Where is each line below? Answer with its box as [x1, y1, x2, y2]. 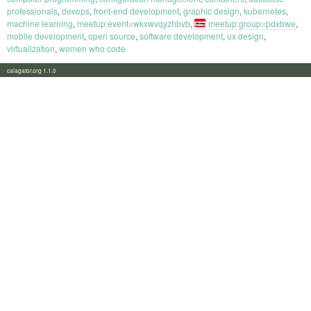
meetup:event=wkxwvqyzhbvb [77, 17, 190, 29]
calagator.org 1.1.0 [7, 65, 65, 74]
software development [140, 29, 223, 42]
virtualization [7, 42, 55, 54]
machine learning [7, 17, 73, 29]
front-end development [94, 4, 179, 17]
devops [62, 4, 90, 17]
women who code [59, 42, 126, 54]
